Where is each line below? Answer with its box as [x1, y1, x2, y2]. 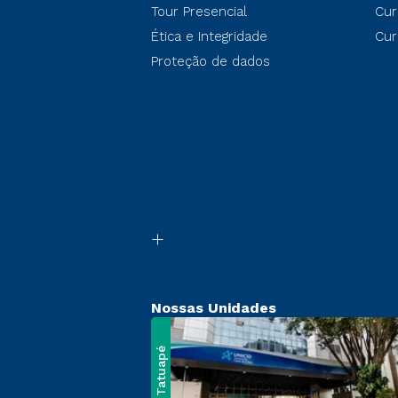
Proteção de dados [151, 53, 270, 69]
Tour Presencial [151, 4, 247, 20]
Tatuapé [154, 345, 168, 396]
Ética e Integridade [151, 28, 267, 44]
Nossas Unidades [151, 299, 276, 316]
